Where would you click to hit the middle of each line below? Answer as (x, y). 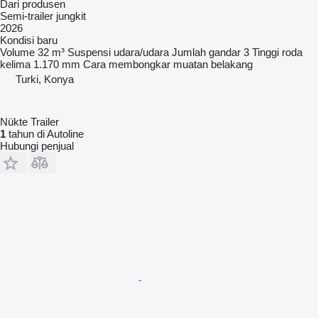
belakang (232, 64)
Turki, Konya (45, 79)
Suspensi (89, 52)
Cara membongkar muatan (146, 64)
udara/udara (141, 52)
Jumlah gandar (206, 52)
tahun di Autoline (45, 133)
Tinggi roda (277, 52)
